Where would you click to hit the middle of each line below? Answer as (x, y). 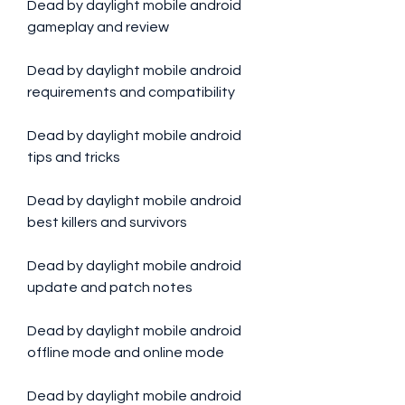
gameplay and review (98, 27)
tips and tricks (74, 157)
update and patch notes (110, 287)
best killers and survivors (107, 222)
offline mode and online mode (126, 353)
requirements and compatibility (131, 92)
